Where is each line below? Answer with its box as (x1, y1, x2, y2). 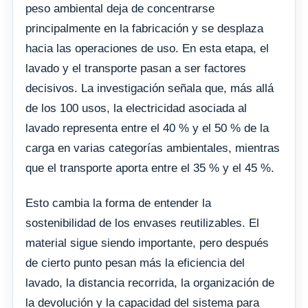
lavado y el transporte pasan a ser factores (25, 62, 246, 76)
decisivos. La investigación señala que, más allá (25, 82, 274, 96)
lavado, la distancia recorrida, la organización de (25, 276, 274, 290)
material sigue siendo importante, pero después (25, 236, 269, 250)
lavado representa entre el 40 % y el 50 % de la (25, 122, 269, 135)
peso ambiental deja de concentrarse (25, 2, 214, 16)
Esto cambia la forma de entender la (25, 197, 211, 210)
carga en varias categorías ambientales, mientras (25, 142, 280, 155)
